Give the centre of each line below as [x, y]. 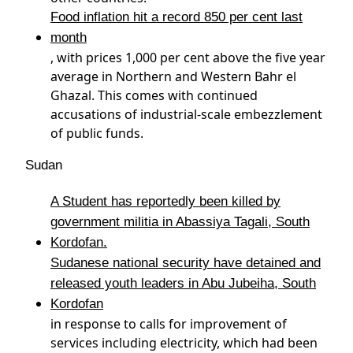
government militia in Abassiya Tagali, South [180, 222]
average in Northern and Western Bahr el [173, 76]
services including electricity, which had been [184, 343]
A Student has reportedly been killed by [165, 201]
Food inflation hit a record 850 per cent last [176, 17]
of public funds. [97, 133]
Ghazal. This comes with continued [154, 95]
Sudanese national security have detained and [186, 263]
